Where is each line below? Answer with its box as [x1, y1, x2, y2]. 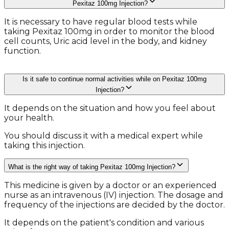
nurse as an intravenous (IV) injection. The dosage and [4, 190, 223, 200]
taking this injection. [4, 141, 85, 151]
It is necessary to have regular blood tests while [4, 17, 197, 27]
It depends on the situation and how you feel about [4, 103, 216, 113]
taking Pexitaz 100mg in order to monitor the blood [4, 27, 215, 37]
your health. [4, 113, 54, 123]
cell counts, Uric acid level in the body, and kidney [4, 36, 207, 47]
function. [4, 46, 41, 56]
